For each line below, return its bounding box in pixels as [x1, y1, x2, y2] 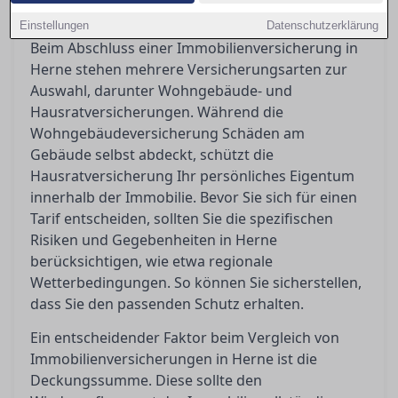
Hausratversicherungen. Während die [30, 102, 283, 122]
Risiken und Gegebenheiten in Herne [30, 230, 277, 250]
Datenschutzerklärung [266, 19, 378, 32]
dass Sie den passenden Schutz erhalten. [30, 294, 304, 314]
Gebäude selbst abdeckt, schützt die [30, 145, 274, 164]
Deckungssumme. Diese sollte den [30, 370, 262, 390]
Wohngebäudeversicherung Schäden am [30, 123, 305, 143]
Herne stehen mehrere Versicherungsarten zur [30, 60, 347, 79]
